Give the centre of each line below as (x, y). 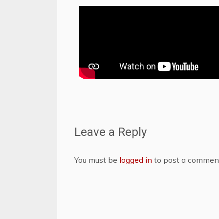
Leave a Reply (110, 132)
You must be (97, 160)
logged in (136, 160)
